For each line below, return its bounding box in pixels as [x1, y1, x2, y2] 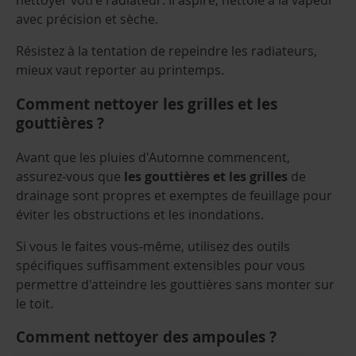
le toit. [16, 294, 53, 312]
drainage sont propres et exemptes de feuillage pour [16, 186, 332, 204]
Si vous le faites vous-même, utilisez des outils [16, 237, 290, 255]
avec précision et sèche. [16, 10, 158, 29]
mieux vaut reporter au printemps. [16, 61, 224, 79]
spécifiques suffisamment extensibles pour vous [16, 256, 305, 274]
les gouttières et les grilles [124, 167, 288, 185]
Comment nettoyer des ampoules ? [16, 327, 277, 348]
